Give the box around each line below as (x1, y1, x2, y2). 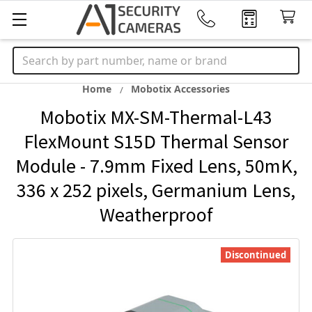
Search (13, 47, 49, 63)
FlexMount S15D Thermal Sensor (23, 129, 289, 154)
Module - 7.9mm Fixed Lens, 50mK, (15, 153, 297, 178)
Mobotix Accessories (131, 82, 230, 95)
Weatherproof (99, 202, 213, 227)
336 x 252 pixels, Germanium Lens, (17, 178, 295, 203)
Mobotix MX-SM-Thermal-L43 (40, 104, 272, 130)
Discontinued (225, 249, 286, 261)
